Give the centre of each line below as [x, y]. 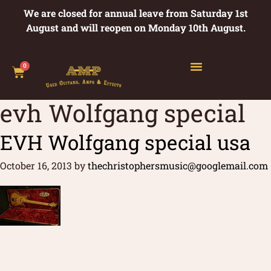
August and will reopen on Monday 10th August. [135, 28]
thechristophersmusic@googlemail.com [178, 165]
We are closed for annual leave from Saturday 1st [135, 13]
